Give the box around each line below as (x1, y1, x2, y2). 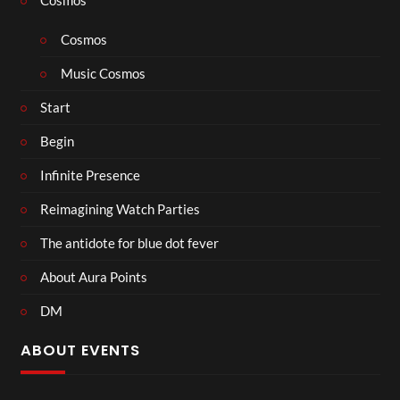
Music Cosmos (60, 65, 146, 82)
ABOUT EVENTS (20, 339, 140, 361)
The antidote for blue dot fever (40, 235, 219, 252)
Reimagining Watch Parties (40, 201, 200, 218)
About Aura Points (40, 269, 147, 286)
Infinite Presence (40, 167, 140, 184)
